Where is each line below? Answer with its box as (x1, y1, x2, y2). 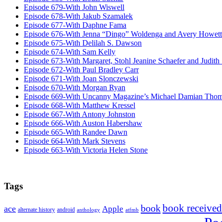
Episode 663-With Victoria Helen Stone (24, 146, 148, 155)
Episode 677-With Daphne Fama (24, 21, 126, 30)
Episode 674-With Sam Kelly (24, 48, 115, 56)
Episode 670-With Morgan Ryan (24, 83, 125, 92)
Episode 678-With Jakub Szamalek (24, 12, 133, 21)
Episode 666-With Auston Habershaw (24, 119, 142, 128)
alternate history (18, 206, 55, 213)
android (57, 206, 75, 213)
